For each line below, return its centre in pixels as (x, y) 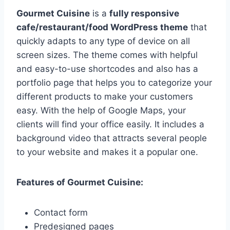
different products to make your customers (105, 97)
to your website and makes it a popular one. (107, 152)
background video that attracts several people (112, 138)
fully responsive (144, 14)
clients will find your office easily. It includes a (110, 124)
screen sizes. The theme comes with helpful (107, 55)
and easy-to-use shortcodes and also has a (107, 69)
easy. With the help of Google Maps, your (101, 111)
